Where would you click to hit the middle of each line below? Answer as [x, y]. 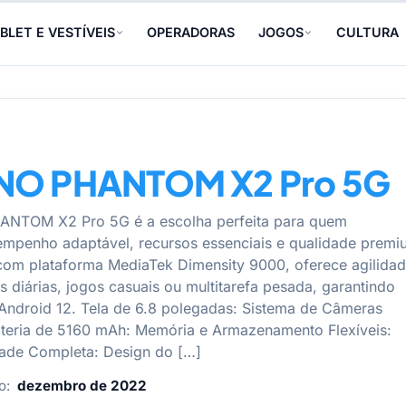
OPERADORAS [191, 32]
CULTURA [367, 32]
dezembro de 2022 [82, 385]
